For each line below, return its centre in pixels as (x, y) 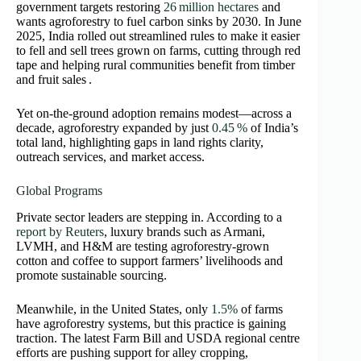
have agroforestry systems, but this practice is (131, 324)
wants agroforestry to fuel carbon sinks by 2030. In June (159, 22)
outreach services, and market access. (110, 157)
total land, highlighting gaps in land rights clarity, (140, 143)
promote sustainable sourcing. (91, 276)
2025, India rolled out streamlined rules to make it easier (158, 36)
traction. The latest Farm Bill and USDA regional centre (158, 338)
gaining (266, 324)
